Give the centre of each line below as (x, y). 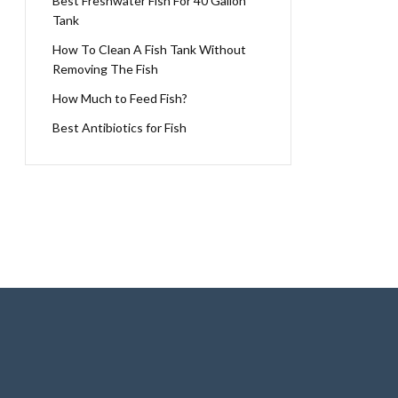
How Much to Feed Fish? (120, 98)
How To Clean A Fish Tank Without (149, 49)
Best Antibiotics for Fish (119, 127)
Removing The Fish (105, 69)
